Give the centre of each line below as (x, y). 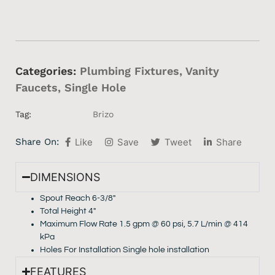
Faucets (37, 88)
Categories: (46, 71)
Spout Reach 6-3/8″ (78, 199)
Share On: (37, 141)
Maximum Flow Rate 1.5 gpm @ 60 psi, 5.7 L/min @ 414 (144, 224)
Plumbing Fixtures (130, 71)
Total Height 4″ (68, 211)
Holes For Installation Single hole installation (125, 250)
